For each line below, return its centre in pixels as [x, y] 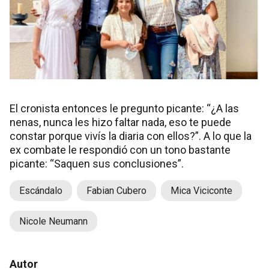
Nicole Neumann [53, 222]
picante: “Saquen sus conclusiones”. [97, 164]
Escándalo [41, 191]
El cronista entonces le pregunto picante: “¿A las [124, 109]
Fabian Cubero [116, 191]
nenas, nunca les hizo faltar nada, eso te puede [120, 122]
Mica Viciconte [201, 191]
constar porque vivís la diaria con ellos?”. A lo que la [131, 136]
